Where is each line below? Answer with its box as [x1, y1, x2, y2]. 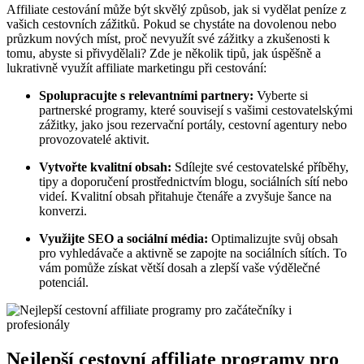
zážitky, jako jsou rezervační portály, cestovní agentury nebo [39, 118, 347, 132]
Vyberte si [253, 89, 308, 103]
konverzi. [39, 204, 87, 219]
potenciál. [39, 275, 89, 290]
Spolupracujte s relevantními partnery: [39, 89, 253, 103]
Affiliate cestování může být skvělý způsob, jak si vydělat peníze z [6, 2, 346, 17]
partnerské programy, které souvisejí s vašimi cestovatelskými [39, 103, 353, 118]
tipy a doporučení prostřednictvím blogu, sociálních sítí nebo [39, 175, 348, 189]
